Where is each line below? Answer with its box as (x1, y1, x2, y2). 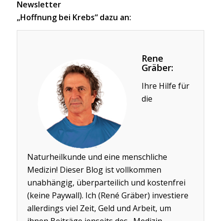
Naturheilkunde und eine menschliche (27, 151, 167, 162)
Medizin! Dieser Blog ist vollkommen (27, 164, 161, 175)
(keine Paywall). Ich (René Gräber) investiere (27, 189, 188, 201)
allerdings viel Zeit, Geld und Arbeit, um (27, 202, 171, 214)
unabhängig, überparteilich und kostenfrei (27, 177, 185, 188)
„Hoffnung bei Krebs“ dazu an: (16, 11, 131, 23)
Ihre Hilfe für (141, 80, 189, 91)
